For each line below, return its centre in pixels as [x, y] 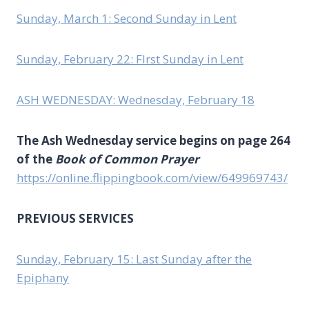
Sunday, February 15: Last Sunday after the [134, 259]
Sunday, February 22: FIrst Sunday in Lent [130, 59]
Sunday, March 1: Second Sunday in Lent [127, 19]
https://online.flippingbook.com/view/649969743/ [152, 178]
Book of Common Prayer [127, 159]
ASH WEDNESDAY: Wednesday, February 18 [136, 100]
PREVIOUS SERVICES [75, 219]
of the [36, 159]
